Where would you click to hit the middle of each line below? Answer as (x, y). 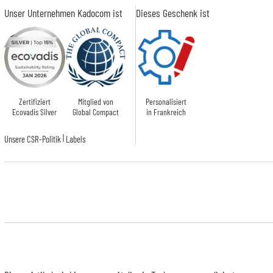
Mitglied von (95, 101)
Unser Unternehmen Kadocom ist (63, 12)
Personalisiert (166, 101)
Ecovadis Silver (35, 112)
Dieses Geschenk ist (172, 12)
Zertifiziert (34, 101)
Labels (75, 139)
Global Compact (95, 112)
